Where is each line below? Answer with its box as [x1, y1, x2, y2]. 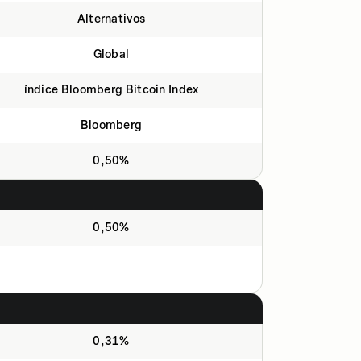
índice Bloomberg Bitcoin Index [23, 83, 199, 97]
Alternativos [77, 12, 146, 26]
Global [93, 48, 130, 61]
